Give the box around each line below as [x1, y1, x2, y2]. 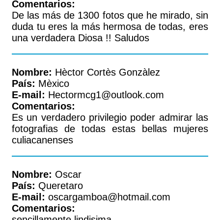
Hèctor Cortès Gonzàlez [52, 67, 160, 78]
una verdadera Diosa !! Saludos [12, 32, 149, 43]
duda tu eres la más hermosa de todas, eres [12, 21, 208, 32]
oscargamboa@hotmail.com [45, 192, 170, 202]
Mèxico [35, 78, 69, 89]
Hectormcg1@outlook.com [45, 89, 164, 100]
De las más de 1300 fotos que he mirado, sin [12, 10, 208, 21]
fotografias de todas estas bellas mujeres [12, 123, 208, 134]
